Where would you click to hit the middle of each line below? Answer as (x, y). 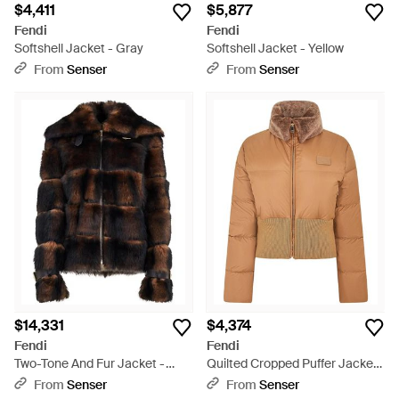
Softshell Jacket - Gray (79, 48)
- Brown (228, 381)
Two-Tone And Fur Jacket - (90, 363)
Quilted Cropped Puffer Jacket (292, 363)
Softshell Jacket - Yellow (275, 48)
